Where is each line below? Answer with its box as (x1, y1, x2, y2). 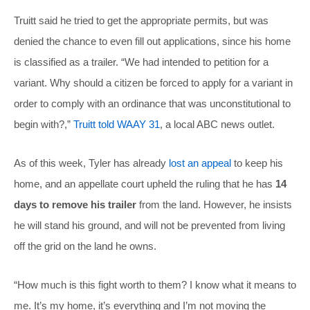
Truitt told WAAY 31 (73, 118, 160, 131)
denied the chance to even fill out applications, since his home (14, 35, 291, 48)
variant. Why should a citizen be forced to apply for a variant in (14, 77, 293, 89)
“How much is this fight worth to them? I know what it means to (14, 279, 296, 291)
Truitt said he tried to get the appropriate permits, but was (14, 15, 268, 27)
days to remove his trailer (14, 199, 136, 211)
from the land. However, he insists (136, 199, 292, 211)
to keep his (231, 157, 283, 170)
